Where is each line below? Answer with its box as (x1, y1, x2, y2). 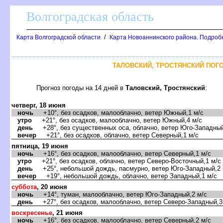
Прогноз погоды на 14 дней (36, 84, 125, 92)
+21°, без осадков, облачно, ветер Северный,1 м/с (36, 131, 199, 139)
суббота (11, 183, 37, 191)
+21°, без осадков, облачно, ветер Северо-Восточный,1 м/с (32, 157, 221, 165)
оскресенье (11, 209, 52, 217)
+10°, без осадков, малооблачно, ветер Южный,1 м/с (33, 109, 204, 116)
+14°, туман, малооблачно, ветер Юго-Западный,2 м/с (33, 190, 207, 198)
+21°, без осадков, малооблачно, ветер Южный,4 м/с (32, 116, 202, 124)
